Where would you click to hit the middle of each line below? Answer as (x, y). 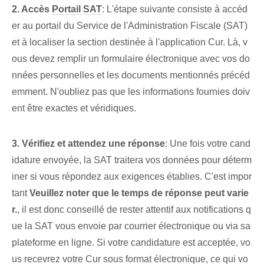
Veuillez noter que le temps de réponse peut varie (139, 193)
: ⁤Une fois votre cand (208, 144)
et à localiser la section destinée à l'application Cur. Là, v (130, 42)
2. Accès (32, 9)
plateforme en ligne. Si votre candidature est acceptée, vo (131, 243)
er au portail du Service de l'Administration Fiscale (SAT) (130, 26)
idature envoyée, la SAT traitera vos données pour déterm (132, 160)
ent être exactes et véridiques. (74, 108)
